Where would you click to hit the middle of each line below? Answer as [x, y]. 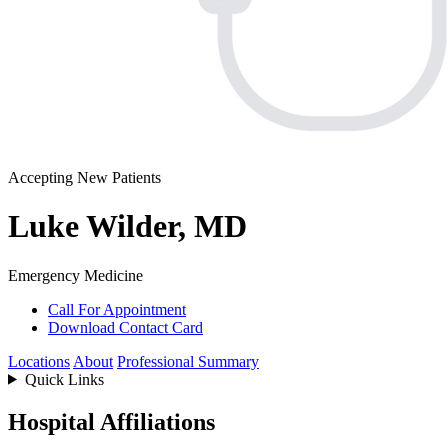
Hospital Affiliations [111, 421]
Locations [39, 361]
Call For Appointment [117, 309]
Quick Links [64, 379]
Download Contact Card [125, 327]
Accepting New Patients [84, 177]
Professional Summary [188, 361]
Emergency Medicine [75, 275]
